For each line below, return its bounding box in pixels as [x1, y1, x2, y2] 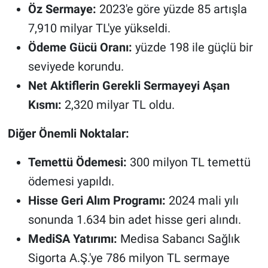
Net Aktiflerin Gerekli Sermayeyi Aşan [28, 78, 230, 93]
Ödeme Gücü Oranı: [28, 39, 132, 54]
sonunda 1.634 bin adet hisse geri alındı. [28, 212, 241, 227]
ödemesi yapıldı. [28, 173, 114, 188]
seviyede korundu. [28, 59, 124, 74]
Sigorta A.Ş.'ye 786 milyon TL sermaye [28, 250, 230, 265]
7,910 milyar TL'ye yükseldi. [28, 20, 170, 35]
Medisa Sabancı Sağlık [117, 231, 240, 246]
